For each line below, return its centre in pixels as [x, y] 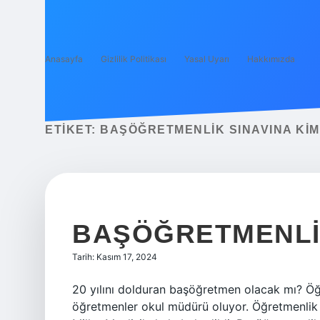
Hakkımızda [271, 59]
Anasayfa [64, 59]
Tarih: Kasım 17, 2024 [115, 257]
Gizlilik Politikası [134, 59]
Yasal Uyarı [207, 59]
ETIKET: [72, 130]
